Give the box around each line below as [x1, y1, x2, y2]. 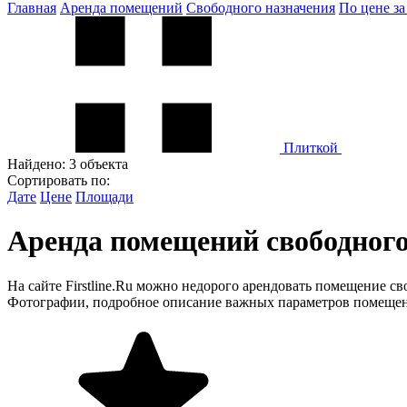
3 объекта [69, 155, 128, 172]
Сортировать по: [7, 172, 110, 188]
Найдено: [7, 155, 69, 172]
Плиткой [280, 139, 342, 155]
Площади [75, 188, 134, 204]
